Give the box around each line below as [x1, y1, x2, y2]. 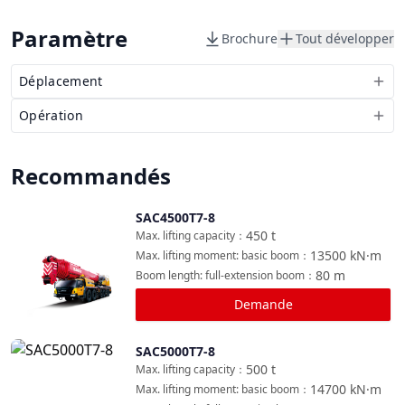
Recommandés [11, 161, 171, 191]
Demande [233, 296, 293, 313]
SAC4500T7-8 [136, 209, 215, 226]
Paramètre [11, 24, 127, 53]
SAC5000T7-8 [136, 343, 215, 360]
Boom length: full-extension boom [136, 268, 305, 283]
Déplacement [19, 72, 103, 89]
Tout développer [296, 30, 394, 47]
